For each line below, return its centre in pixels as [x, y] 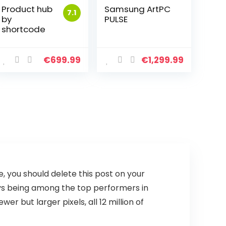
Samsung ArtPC [138, 9]
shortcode [24, 29]
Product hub [27, 9]
